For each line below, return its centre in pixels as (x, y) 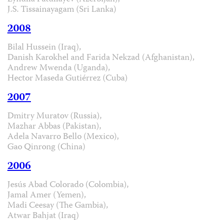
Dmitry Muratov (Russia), (55, 116)
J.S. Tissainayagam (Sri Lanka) (62, 10)
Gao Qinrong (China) (46, 147)
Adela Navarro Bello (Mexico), (63, 137)
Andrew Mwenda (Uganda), (59, 68)
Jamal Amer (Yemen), (47, 195)
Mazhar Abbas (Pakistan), (54, 127)
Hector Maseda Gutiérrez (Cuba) (68, 79)
